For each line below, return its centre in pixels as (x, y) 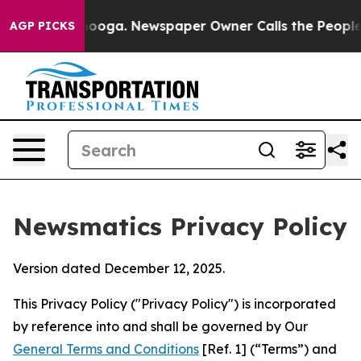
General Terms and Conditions (106, 349)
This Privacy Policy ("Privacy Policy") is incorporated (174, 304)
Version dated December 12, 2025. (119, 268)
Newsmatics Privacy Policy (180, 226)
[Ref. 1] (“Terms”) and (268, 349)
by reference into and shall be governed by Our (160, 326)
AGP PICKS (42, 26)
